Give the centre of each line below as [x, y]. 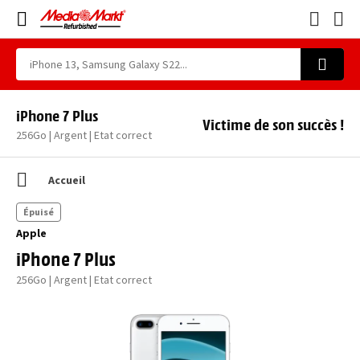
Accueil [67, 180]
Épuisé [39, 212]
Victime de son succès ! [273, 123]
